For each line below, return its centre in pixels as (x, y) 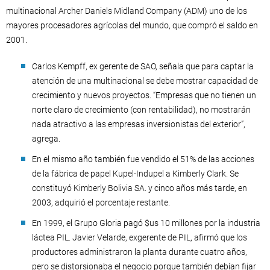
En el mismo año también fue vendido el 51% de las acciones (143, 159)
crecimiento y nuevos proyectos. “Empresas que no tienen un (144, 95)
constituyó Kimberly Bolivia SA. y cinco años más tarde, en (140, 188)
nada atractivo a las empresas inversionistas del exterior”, (139, 124)
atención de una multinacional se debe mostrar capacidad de (145, 80)
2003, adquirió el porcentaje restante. (101, 202)
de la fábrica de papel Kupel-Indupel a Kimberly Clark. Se (135, 173)
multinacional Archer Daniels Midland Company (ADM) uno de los (127, 11)
